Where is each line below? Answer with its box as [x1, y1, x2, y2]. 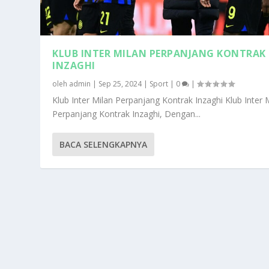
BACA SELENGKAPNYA [59, 138, 148, 150]
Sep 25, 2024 [98, 78, 142, 89]
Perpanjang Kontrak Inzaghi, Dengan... [52, 107, 201, 119]
